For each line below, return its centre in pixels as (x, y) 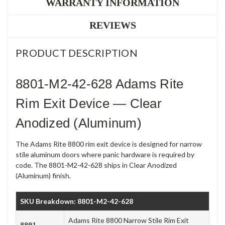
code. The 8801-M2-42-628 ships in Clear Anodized (96, 165)
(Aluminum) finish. (43, 175)
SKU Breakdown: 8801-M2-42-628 (77, 201)
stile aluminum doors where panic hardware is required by (105, 154)
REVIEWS (113, 25)
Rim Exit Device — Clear (89, 103)
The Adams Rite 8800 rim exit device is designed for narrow (109, 144)
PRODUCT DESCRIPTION (77, 53)
